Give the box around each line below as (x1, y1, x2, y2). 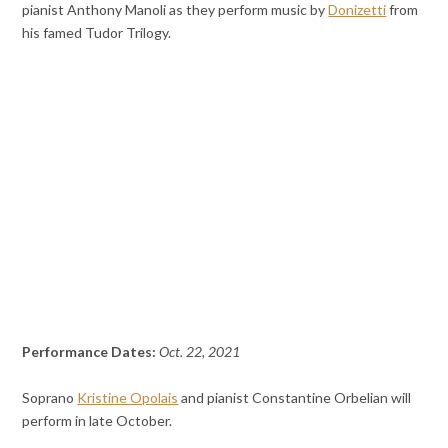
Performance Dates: (22, 343, 160, 361)
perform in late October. (22, 412, 173, 430)
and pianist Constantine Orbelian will (178, 389, 412, 407)
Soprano (22, 389, 78, 407)
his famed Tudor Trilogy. (22, 23, 172, 41)
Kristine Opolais (77, 389, 179, 407)
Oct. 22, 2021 (159, 343, 241, 361)
